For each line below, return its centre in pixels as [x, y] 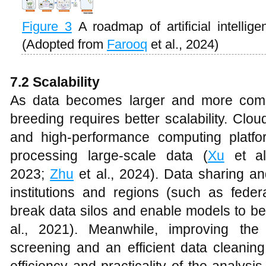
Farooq [127, 44]
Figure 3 [47, 26]
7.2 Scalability [55, 82]
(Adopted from [64, 44]
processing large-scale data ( [109, 156]
